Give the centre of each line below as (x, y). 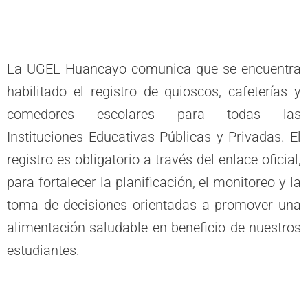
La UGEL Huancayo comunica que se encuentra (154, 69)
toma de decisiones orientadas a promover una (154, 205)
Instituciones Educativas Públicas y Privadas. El (154, 137)
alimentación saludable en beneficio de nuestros (154, 228)
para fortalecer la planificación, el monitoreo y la (154, 182)
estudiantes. (43, 250)
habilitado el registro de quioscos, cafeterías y (154, 91)
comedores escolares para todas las (154, 114)
